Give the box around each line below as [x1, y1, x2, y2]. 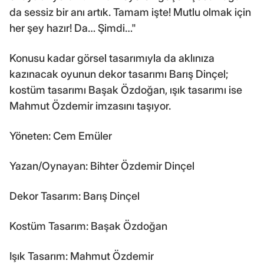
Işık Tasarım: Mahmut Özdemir [9, 249, 154, 262]
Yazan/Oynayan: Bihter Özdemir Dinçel [9, 159, 194, 172]
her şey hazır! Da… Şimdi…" [9, 21, 136, 34]
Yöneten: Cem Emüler [9, 129, 112, 142]
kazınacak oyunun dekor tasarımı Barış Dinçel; [9, 67, 228, 80]
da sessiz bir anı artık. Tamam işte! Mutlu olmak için [9, 5, 251, 18]
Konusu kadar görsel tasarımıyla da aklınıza [9, 51, 214, 64]
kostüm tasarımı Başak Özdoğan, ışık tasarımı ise [9, 83, 242, 96]
